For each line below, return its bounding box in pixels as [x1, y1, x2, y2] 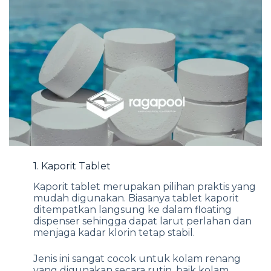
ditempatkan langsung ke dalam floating [33, 203, 232, 215]
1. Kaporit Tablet [33, 160, 111, 172]
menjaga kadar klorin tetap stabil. [33, 226, 195, 238]
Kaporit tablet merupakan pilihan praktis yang [33, 180, 256, 192]
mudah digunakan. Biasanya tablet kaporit [33, 192, 239, 204]
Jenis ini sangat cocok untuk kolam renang [33, 252, 241, 264]
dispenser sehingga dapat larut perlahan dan [33, 215, 252, 227]
